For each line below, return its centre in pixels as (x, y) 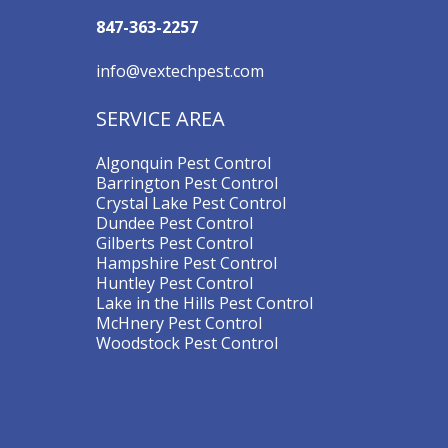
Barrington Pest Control (187, 183)
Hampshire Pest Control (186, 263)
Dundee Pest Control (174, 223)
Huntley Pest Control (174, 283)
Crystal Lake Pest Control (191, 203)
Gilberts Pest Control (174, 243)
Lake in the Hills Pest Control (204, 303)
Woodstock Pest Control (187, 343)
